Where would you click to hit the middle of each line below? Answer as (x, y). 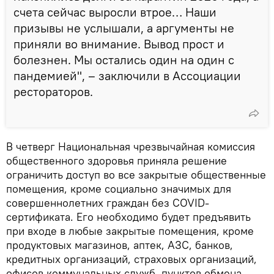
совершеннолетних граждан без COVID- (108, 202)
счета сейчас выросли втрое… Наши (115, 12)
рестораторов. (53, 91)
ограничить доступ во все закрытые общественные (136, 174)
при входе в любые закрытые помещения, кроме (130, 231)
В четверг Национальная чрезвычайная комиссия (131, 146)
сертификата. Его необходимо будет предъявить (128, 217)
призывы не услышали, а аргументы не (124, 28)
